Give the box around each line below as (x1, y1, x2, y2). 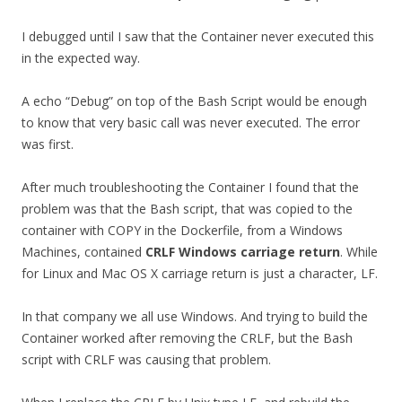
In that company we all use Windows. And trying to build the (22, 308, 368, 325)
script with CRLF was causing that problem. (22, 351, 271, 368)
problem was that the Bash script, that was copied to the (22, 200, 353, 217)
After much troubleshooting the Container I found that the (22, 179, 359, 196)
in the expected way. (22, 49, 140, 66)
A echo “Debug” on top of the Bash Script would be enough (22, 92, 367, 109)
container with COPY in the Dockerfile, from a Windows (22, 222, 343, 239)
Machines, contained (22, 243, 145, 260)
